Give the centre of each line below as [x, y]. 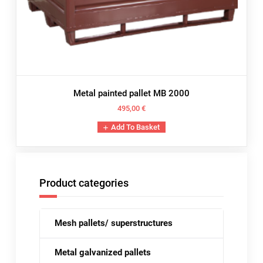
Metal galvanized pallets [102, 253]
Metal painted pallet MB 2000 [131, 93]
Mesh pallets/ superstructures [113, 223]
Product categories [84, 183]
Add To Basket [135, 127]
